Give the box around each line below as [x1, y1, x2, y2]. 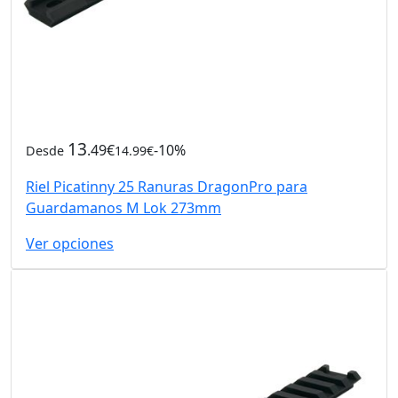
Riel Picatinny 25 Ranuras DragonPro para [26, 176, 307, 196]
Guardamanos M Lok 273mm [26, 197, 221, 218]
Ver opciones [26, 233, 114, 253]
